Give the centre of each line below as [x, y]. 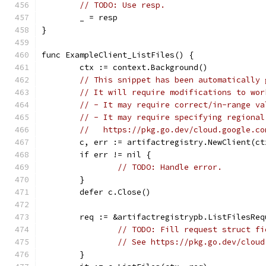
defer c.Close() [115, 192]
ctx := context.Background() [144, 67]
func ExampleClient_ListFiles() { [118, 55]
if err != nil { [115, 155]
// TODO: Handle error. [170, 167]
